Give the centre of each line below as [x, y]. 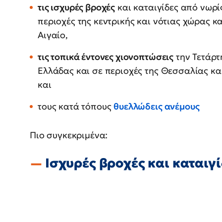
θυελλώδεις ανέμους [157, 107]
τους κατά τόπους [76, 107]
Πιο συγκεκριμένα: [69, 135]
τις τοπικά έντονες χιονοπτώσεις [106, 57]
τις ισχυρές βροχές [77, 7]
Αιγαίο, [53, 35]
